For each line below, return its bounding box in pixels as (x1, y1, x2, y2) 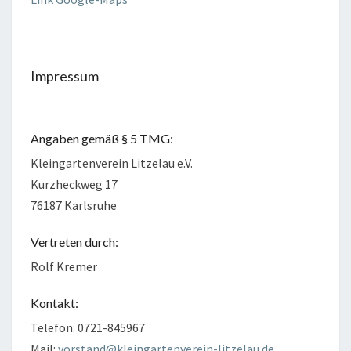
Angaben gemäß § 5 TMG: (31, 131, 173, 147)
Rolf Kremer (31, 259, 97, 275)
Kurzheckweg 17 (31, 176, 118, 193)
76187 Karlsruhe (31, 197, 117, 214)
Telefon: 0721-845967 (31, 320, 145, 336)
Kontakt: (31, 295, 78, 311)
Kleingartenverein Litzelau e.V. (31, 155, 193, 172)
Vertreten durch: (31, 234, 118, 250)
